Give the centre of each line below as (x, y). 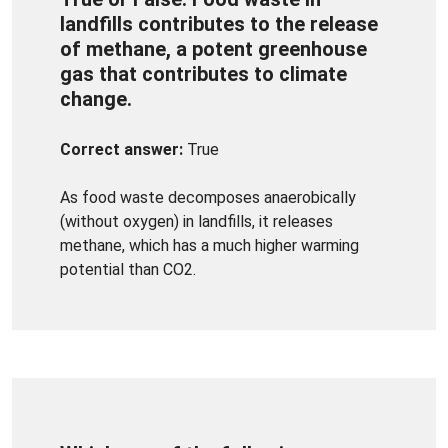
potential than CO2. (128, 269)
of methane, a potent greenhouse (213, 48)
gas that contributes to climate (203, 73)
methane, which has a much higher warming (209, 245)
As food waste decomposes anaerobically (208, 197)
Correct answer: (121, 149)
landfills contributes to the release (219, 23)
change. (96, 98)
